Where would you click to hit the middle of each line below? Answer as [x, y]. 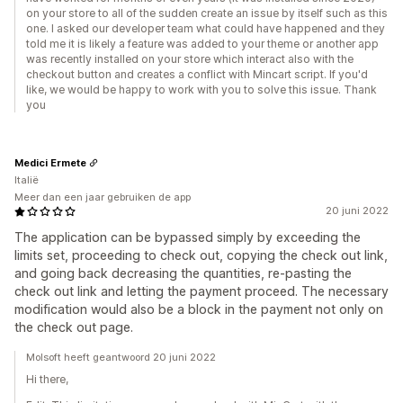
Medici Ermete [50, 162]
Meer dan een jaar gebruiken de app [103, 197]
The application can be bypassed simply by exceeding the [188, 237]
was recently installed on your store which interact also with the [190, 59]
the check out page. [74, 327]
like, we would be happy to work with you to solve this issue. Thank [201, 90]
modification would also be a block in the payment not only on [199, 309]
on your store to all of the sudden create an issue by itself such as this [207, 13]
